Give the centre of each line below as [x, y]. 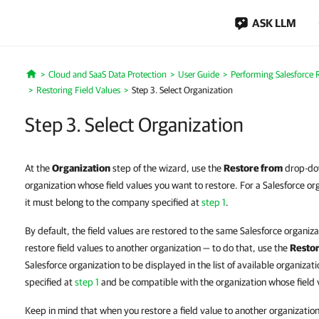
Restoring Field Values [78, 90]
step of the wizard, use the [167, 168]
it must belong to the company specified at [113, 202]
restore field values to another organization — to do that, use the [157, 248]
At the [38, 168]
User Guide [198, 74]
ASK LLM [274, 23]
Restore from [253, 168]
